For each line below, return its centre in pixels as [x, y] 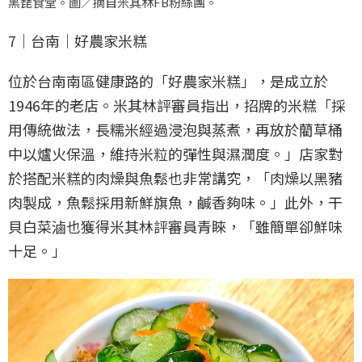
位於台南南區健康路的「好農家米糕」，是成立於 [168, 81]
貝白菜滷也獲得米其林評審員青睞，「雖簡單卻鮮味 [175, 227]
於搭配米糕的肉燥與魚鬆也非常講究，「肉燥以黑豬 [175, 178]
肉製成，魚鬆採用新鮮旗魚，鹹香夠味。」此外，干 [175, 202]
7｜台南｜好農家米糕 [78, 41]
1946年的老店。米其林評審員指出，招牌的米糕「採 [177, 105]
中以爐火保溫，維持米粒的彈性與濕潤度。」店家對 [175, 154]
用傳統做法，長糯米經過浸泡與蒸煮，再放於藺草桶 [175, 130]
